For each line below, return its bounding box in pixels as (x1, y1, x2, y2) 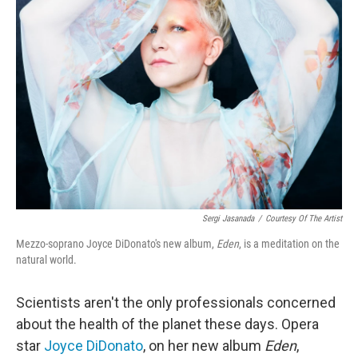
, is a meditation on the (239, 237, 340, 250)
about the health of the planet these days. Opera (16, 316, 319, 332)
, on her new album (143, 337, 265, 354)
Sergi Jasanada (202, 213, 254, 224)
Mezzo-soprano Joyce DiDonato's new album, (16, 237, 217, 250)
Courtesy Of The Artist (265, 213, 342, 224)
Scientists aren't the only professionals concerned (16, 294, 336, 311)
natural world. (16, 253, 77, 266)
